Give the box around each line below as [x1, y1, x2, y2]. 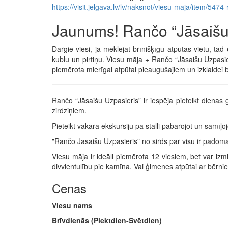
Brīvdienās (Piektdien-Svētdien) [52, 215, 164, 226]
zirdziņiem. [52, 105, 87, 116]
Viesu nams [52, 200, 92, 211]
